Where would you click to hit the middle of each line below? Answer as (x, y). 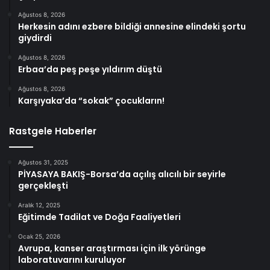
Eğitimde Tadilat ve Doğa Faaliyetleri (99, 217)
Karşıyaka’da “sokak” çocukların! (91, 100)
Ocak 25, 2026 (39, 236)
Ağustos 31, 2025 (43, 162)
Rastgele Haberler (53, 131)
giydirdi (35, 38)
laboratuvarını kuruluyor (72, 259)
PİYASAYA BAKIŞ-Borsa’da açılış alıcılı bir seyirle (122, 174)
